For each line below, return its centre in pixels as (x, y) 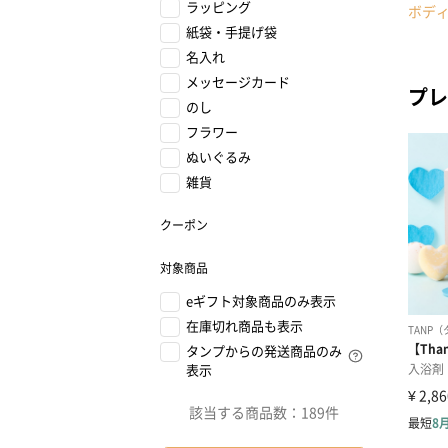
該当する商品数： (245, 412)
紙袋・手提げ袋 (231, 31)
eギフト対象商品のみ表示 (261, 300)
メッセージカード (238, 81)
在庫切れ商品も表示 (244, 325)
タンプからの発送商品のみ (264, 350)
